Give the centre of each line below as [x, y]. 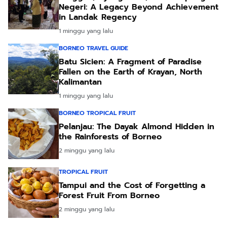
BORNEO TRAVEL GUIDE [93, 48]
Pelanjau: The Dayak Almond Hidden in [137, 127]
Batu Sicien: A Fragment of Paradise [130, 62]
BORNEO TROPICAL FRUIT [97, 113]
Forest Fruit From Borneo [109, 196]
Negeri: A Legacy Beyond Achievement [139, 7]
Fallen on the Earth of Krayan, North [130, 72]
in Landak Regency [98, 17]
